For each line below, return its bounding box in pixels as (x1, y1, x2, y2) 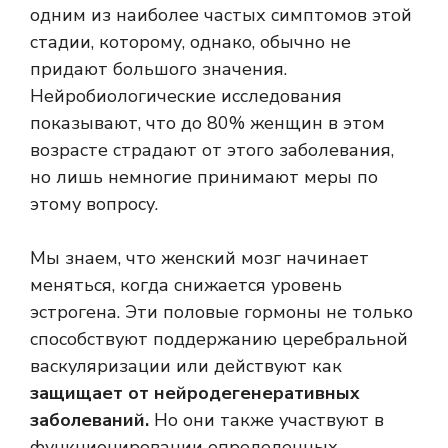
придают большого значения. (30, 57, 287, 82)
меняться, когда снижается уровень (30, 273, 342, 298)
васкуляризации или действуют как (30, 354, 342, 379)
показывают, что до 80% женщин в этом (30, 111, 385, 136)
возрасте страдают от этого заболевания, (30, 138, 394, 163)
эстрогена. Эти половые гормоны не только (30, 300, 413, 325)
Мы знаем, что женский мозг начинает (30, 246, 369, 271)
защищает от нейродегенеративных (30, 381, 360, 406)
